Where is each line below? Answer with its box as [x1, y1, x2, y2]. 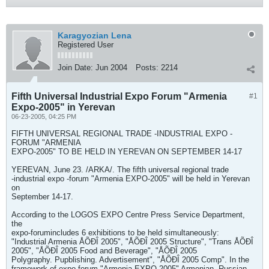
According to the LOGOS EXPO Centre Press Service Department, [11, 210, 245, 219]
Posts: [136, 63, 159, 72]
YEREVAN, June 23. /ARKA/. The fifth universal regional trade [11, 165, 229, 174]
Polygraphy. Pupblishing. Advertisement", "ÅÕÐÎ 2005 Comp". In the [11, 255, 249, 264]
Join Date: [58, 63, 93, 72]
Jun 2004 [95, 63, 127, 72]
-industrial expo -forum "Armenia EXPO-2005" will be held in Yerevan [11, 174, 250, 183]
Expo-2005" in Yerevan [11, 102, 115, 112]
